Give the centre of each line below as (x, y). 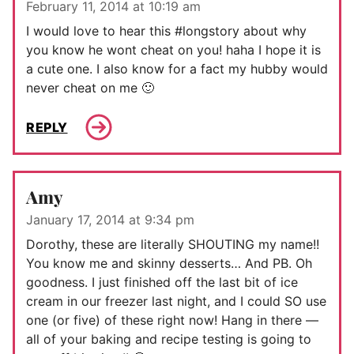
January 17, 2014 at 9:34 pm (110, 220)
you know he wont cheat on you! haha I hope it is (173, 50)
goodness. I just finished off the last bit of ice (162, 282)
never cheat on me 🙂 (90, 88)
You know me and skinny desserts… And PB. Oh (169, 264)
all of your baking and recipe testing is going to (169, 339)
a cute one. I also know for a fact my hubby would (177, 69)
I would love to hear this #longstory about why (166, 31)
